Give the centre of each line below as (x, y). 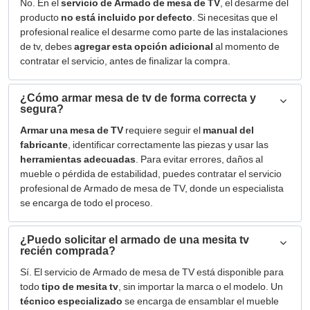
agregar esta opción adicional (144, 46)
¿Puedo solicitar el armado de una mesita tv (135, 240)
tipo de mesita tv (80, 286)
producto (40, 17)
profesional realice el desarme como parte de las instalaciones (154, 32)
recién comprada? (68, 251)
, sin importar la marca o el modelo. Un (201, 286)
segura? (42, 109)
